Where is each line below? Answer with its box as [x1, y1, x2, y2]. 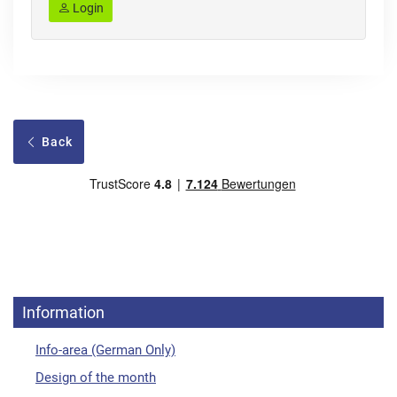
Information [22, 303, 105, 323]
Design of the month [35, 370, 156, 386]
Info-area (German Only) [35, 342, 175, 359]
